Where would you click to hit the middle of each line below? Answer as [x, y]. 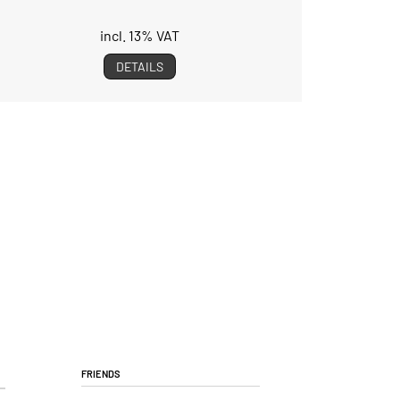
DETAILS [139, 67]
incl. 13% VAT [139, 36]
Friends [101, 372]
